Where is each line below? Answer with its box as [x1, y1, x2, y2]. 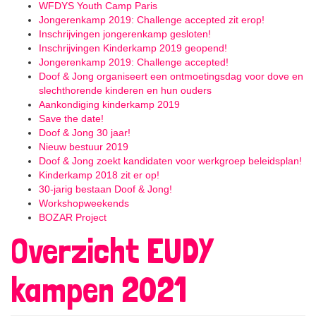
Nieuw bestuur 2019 [39, 141, 128, 153]
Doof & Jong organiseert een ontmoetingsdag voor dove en [39, 71, 303, 83]
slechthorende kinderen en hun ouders [39, 85, 212, 97]
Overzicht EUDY [11, 230, 214, 272]
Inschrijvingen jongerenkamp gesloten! [39, 28, 211, 40]
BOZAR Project [39, 212, 107, 224]
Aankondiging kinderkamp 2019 [39, 99, 180, 111]
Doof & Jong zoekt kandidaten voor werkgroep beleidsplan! [39, 155, 302, 167]
